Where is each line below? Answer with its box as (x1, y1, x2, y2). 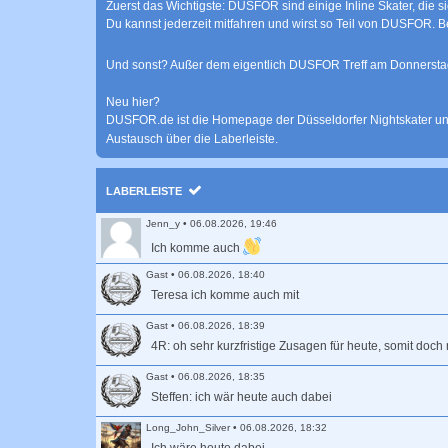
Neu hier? (106, 95, 160, 109)
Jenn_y (146, 218, 180, 229)
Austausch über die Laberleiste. (106, 132, 278, 146)
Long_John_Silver (146, 422, 230, 433)
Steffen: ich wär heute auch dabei (151, 390, 332, 404)
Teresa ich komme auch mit (151, 288, 299, 302)
